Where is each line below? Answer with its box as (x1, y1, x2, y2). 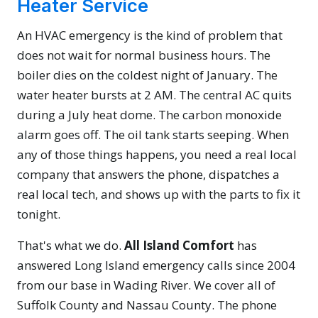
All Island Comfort (124, 237, 234, 254)
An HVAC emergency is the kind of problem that (17, 27, 283, 44)
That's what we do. (17, 237, 124, 254)
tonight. (17, 206, 60, 223)
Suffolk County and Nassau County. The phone (17, 297, 277, 314)
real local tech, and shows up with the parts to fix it (17, 186, 300, 203)
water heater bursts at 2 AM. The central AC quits (17, 87, 292, 104)
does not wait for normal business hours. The (17, 47, 270, 64)
